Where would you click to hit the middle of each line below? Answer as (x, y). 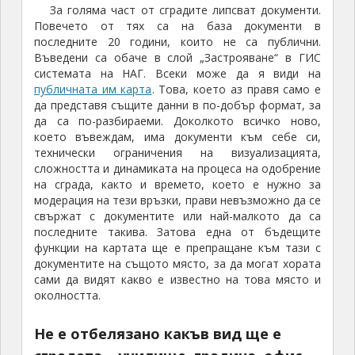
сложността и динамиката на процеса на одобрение (177, 169)
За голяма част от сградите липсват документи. (185, 10)
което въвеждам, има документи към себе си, (177, 137)
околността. (67, 296)
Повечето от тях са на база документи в (177, 26)
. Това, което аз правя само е (237, 90)
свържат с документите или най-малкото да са (177, 216)
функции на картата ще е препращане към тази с (177, 248)
